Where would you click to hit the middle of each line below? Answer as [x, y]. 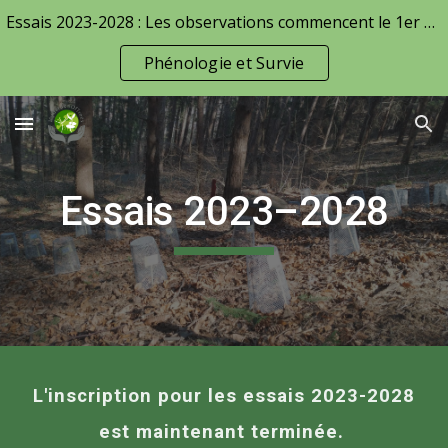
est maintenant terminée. [224, 432]
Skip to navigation [369, 37]
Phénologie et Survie [224, 63]
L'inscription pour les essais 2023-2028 [224, 396]
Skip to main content [87, 37]
